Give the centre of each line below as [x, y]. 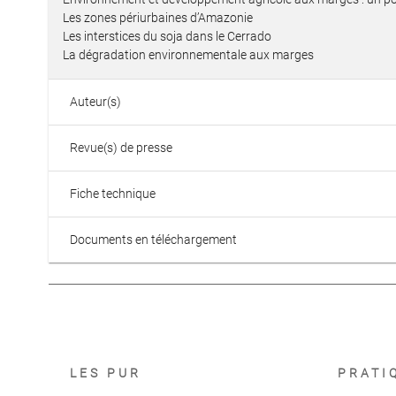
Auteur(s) [95, 102]
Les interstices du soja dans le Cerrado [167, 36]
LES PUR [106, 373]
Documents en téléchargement [153, 240]
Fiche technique [113, 194]
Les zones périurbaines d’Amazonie [158, 18]
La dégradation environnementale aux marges [188, 55]
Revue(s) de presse [121, 148]
